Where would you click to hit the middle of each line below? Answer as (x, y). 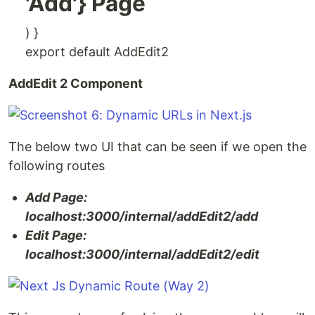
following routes (57, 166)
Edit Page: (56, 235)
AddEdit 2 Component (76, 83)
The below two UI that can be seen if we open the (157, 147)
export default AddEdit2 (97, 52)
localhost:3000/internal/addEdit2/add (142, 216)
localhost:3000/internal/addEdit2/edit (142, 254)
